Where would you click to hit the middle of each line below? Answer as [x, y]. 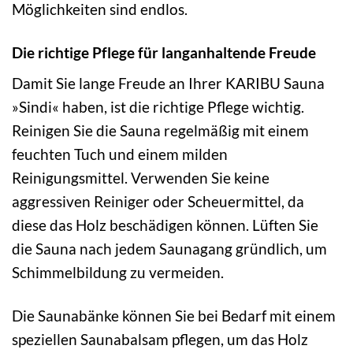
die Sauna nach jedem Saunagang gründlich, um [169, 249]
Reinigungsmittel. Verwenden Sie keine [141, 178]
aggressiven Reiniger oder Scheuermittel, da [158, 202]
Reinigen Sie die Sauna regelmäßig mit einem [160, 131]
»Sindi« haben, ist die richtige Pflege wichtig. [158, 107]
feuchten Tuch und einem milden [120, 154]
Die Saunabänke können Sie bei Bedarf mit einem [174, 316]
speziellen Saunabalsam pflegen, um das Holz [160, 340]
